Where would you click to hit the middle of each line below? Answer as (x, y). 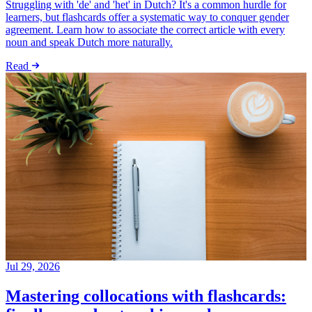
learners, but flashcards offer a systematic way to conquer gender (147, 17)
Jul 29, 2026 (33, 267)
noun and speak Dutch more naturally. (89, 42)
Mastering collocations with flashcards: (146, 296)
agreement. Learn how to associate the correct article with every (145, 30)
